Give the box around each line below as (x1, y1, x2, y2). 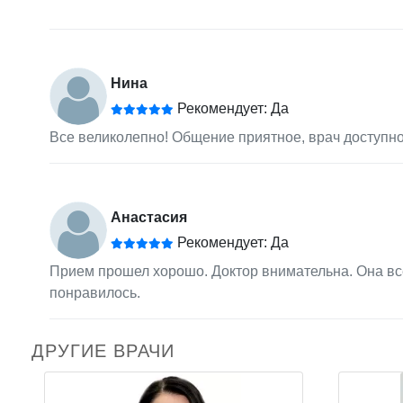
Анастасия (110, 209, 187, 225)
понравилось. (49, 284, 140, 300)
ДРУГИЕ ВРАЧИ (31, 340, 175, 361)
